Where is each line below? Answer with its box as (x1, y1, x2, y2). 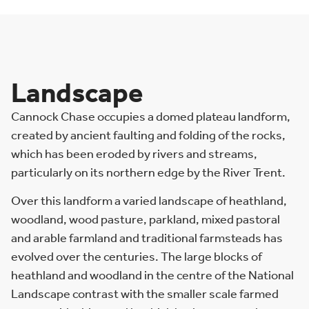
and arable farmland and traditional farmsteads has (11, 227, 283, 251)
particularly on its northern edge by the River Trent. (11, 161, 286, 185)
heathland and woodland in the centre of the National (11, 264, 294, 288)
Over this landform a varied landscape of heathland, (11, 190, 287, 214)
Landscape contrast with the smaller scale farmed (11, 283, 279, 307)
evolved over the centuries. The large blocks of (11, 246, 262, 270)
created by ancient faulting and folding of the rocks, (11, 123, 286, 148)
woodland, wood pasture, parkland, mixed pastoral (11, 208, 280, 232)
